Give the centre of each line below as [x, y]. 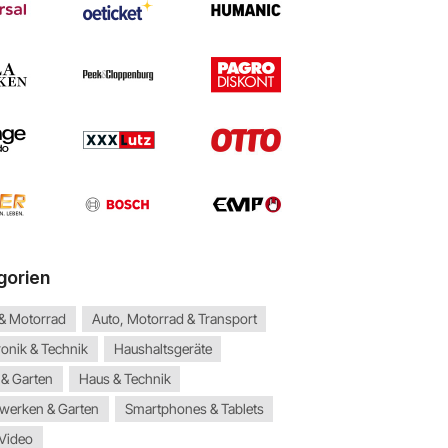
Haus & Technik [124, 379]
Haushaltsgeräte [162, 349]
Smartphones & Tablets [194, 409]
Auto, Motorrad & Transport [174, 319]
